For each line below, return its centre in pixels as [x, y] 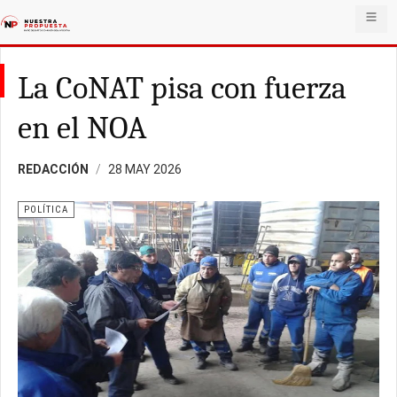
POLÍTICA [46, 210]
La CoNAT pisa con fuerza [182, 88]
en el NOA [82, 128]
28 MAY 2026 [145, 169]
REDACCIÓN [53, 169]
